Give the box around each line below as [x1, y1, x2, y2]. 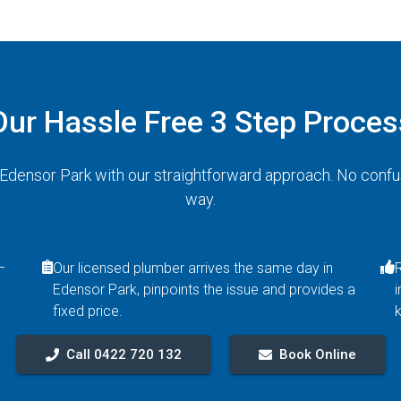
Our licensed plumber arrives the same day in [53, 260, 333, 277]
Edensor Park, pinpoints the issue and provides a [53, 281, 355, 298]
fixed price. [53, 303, 123, 320]
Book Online [278, 346, 356, 363]
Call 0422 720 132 [65, 346, 182, 363]
